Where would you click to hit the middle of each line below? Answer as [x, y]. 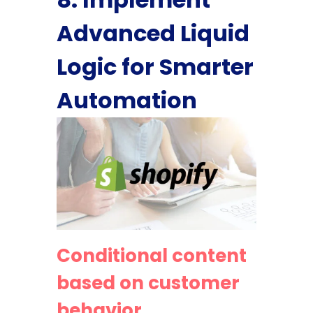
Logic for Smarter [155, 66]
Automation [126, 100]
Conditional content [151, 255]
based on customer [148, 283]
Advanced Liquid [153, 33]
